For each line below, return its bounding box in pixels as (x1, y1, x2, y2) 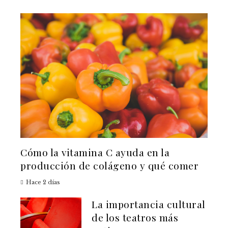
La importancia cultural (92, 197, 206, 211)
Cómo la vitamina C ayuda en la (20, 146, 169, 159)
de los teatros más (92, 211, 178, 224)
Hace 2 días (26, 179, 60, 186)
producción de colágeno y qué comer (20, 159, 198, 173)
